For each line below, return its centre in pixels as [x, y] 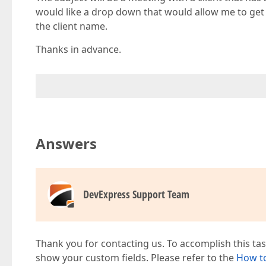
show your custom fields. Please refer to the [136, 258]
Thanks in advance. [78, 49]
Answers [66, 143]
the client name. [72, 26]
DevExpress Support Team [136, 194]
